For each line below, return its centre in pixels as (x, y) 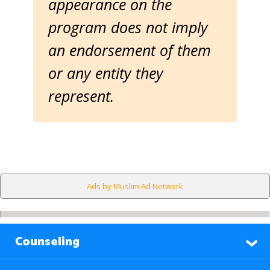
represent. (85, 96)
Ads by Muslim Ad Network (135, 186)
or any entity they (106, 73)
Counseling (47, 242)
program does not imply (128, 27)
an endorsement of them (130, 50)
